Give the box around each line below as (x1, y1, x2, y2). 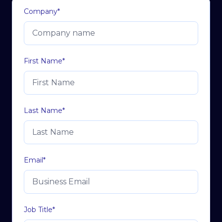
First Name (24, 56, 62, 65)
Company (24, 7, 57, 16)
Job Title (24, 205, 53, 214)
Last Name (24, 106, 62, 115)
